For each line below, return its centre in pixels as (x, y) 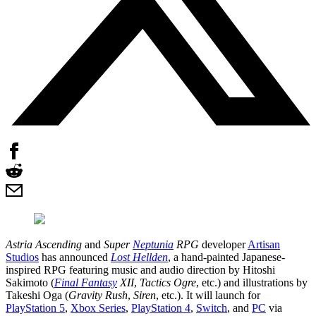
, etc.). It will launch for (208, 295)
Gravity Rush (98, 295)
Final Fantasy (86, 282)
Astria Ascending (44, 244)
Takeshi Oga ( (37, 295)
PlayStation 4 (161, 308)
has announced (75, 257)
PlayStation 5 (35, 308)
